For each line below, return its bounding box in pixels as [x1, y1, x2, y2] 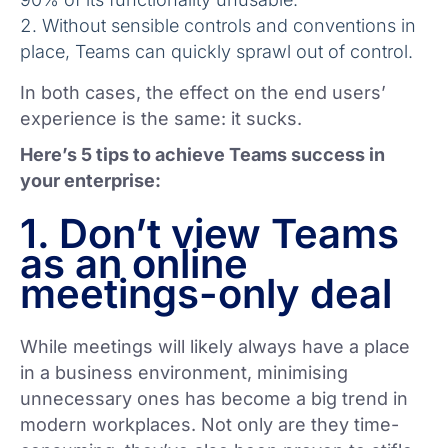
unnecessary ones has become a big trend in [20, 388, 408, 410]
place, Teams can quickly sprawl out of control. [20, 41, 413, 63]
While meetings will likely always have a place [20, 336, 410, 358]
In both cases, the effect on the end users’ [20, 82, 386, 104]
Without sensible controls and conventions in [42, 15, 416, 37]
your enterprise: [20, 170, 161, 192]
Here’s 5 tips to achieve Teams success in [20, 144, 385, 166]
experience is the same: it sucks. [20, 108, 302, 130]
